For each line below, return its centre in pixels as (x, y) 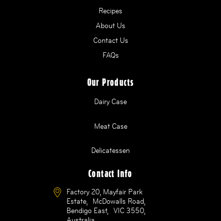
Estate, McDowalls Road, (106, 201)
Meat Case (110, 126)
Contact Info (110, 173)
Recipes (110, 11)
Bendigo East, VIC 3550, (106, 210)
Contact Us (110, 41)
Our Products (110, 83)
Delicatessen (110, 150)
